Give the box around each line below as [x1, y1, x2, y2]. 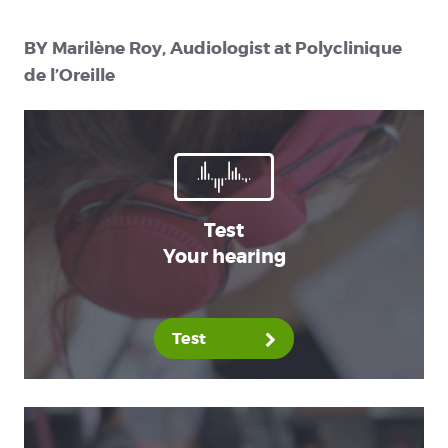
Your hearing [162, 243, 286, 269]
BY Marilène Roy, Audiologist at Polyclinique [23, 36, 402, 59]
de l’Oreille [23, 63, 115, 86]
